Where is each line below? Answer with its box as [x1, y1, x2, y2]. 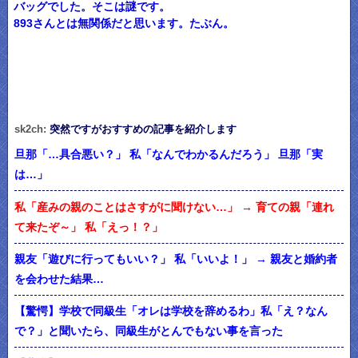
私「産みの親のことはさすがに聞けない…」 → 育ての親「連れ [14, 200, 334, 213]
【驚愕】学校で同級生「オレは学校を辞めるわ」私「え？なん [14, 304, 328, 318]
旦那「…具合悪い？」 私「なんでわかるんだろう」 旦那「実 [14, 148, 323, 161]
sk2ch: [14, 122, 50, 135]
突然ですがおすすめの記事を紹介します [50, 122, 237, 135]
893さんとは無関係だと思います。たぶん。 [13, 18, 234, 30]
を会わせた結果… [14, 272, 104, 285]
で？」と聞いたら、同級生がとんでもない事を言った [14, 324, 283, 338]
